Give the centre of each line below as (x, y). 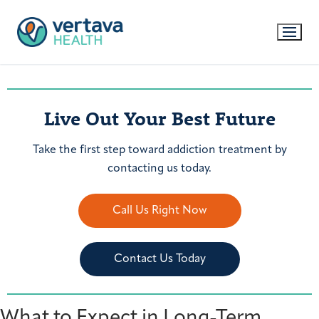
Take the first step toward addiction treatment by (159, 150)
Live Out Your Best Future (159, 118)
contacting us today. (159, 168)
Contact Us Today (159, 260)
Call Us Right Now (159, 211)
